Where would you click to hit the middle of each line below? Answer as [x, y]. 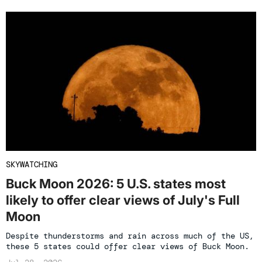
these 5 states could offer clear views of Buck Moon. [127, 246]
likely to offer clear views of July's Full [123, 200]
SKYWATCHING [32, 164]
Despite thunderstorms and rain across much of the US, [130, 235]
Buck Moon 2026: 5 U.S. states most [116, 183]
